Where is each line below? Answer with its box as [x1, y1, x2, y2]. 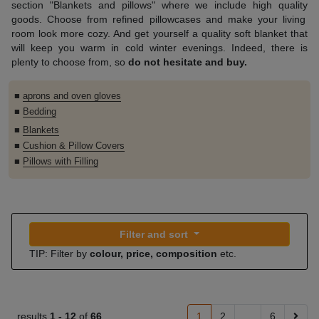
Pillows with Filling [23, 157, 98, 167]
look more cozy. [38, 28, 111, 39]
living [282, 14, 305, 25]
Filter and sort [120, 229, 192, 240]
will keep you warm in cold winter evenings [11, 42, 223, 53]
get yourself [135, 28, 189, 39]
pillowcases [149, 14, 201, 25]
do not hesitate [128, 56, 202, 68]
